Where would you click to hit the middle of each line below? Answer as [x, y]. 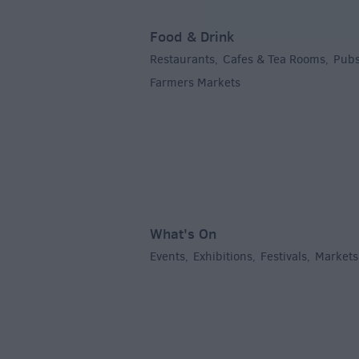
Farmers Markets [195, 83]
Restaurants [182, 60]
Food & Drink [192, 37]
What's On [183, 234]
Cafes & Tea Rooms [274, 60]
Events [167, 257]
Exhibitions [223, 257]
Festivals [284, 257]
